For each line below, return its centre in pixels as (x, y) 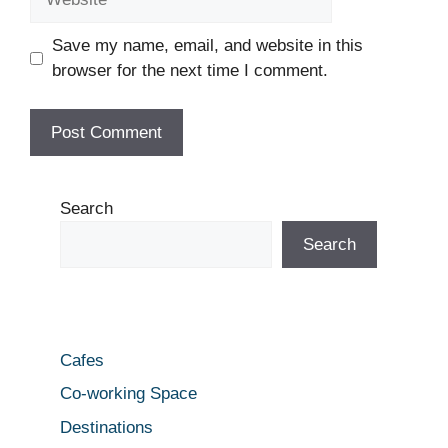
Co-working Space (128, 394)
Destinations (106, 427)
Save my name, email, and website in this (207, 46)
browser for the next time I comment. (189, 71)
